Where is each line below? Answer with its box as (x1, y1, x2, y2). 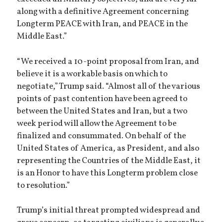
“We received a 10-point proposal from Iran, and (17, 55, 200, 68)
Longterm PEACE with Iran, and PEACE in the (17, 18, 188, 31)
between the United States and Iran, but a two (17, 105, 188, 117)
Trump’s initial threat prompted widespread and (17, 205, 201, 217)
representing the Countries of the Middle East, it (17, 155, 201, 167)
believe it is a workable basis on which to (17, 68, 168, 80)
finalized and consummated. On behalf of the (17, 130, 186, 142)
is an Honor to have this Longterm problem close (17, 167, 198, 179)
